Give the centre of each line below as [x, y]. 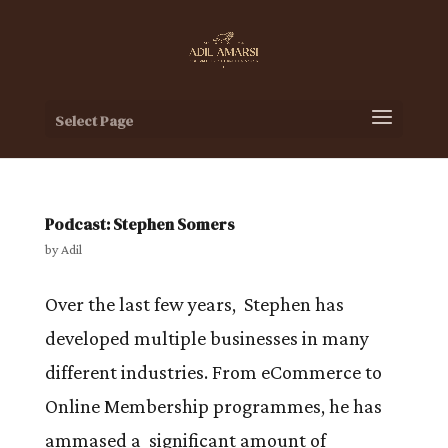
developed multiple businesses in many [206, 338]
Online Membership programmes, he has [213, 406]
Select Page [93, 121]
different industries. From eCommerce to [213, 372]
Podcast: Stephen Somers [139, 224]
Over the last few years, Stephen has [194, 304]
